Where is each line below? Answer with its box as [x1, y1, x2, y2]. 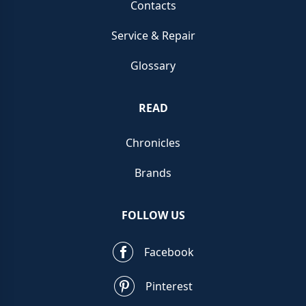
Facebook [143, 245, 194, 260]
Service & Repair [111, 28, 195, 44]
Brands [135, 165, 171, 181]
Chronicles [126, 135, 180, 151]
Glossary [130, 58, 176, 74]
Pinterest [145, 279, 193, 294]
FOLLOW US [121, 208, 185, 223]
